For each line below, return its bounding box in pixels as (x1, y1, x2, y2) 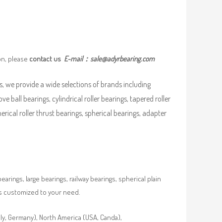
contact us (29, 54, 64, 63)
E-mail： (64, 54, 90, 63)
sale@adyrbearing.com (90, 54, 155, 63)
